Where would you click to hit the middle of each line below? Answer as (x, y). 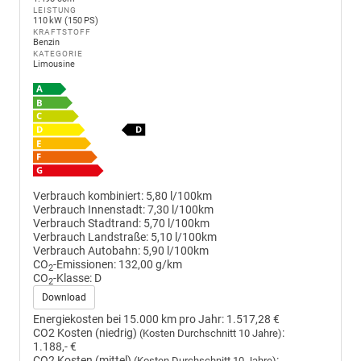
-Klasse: (73, 278)
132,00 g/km (150, 264)
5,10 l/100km (184, 237)
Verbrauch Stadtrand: (87, 223)
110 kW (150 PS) (66, 21)
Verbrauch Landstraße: (91, 237)
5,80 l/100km (179, 196)
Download (64, 297)
